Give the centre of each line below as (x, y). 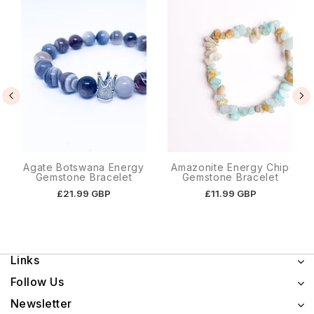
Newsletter (41, 304)
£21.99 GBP (84, 194)
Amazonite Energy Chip (230, 168)
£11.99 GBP (230, 194)
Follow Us (37, 282)
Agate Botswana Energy (84, 168)
